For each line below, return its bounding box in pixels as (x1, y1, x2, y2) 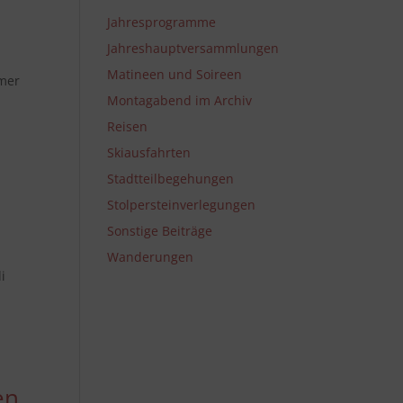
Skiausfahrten (107, 144, 192, 161)
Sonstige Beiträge (107, 222, 213, 239)
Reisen (107, 118, 148, 135)
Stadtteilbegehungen (107, 170, 235, 187)
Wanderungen (107, 248, 194, 265)
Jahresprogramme (107, 13, 217, 31)
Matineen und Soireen (107, 66, 243, 83)
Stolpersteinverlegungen (107, 196, 256, 213)
